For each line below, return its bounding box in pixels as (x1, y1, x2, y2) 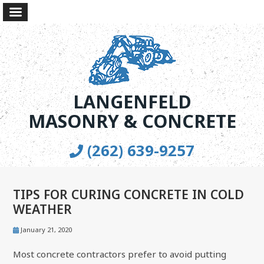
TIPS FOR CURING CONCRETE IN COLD (13, 186, 245, 203)
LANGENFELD (72, 90, 192, 114)
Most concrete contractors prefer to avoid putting (13, 248, 227, 260)
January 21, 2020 (19, 225, 72, 235)
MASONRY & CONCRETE (28, 109, 236, 133)
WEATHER (13, 200, 72, 218)
